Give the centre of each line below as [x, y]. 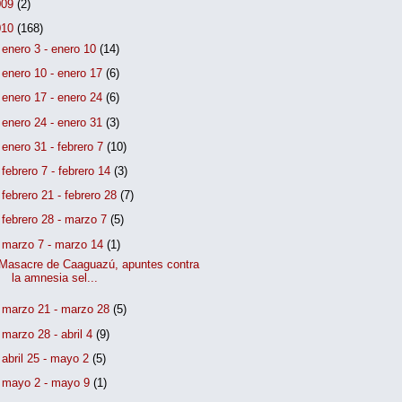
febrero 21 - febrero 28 [61, 196]
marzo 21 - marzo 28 [58, 310]
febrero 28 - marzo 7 [57, 220]
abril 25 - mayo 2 [48, 358]
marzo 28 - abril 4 [49, 334]
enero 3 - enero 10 [51, 48]
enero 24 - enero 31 [54, 122]
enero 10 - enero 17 [54, 74]
